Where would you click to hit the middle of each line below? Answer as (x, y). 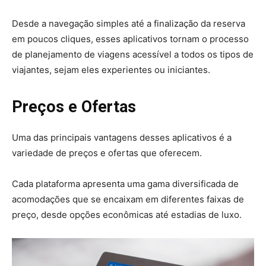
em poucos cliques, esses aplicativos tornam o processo (130, 39)
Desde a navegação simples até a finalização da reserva (129, 24)
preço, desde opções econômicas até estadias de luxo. (127, 215)
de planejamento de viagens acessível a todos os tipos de (133, 55)
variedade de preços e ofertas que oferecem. (107, 153)
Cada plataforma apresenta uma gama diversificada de (125, 184)
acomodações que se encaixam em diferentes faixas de (128, 199)
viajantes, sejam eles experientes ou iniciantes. (111, 70)
